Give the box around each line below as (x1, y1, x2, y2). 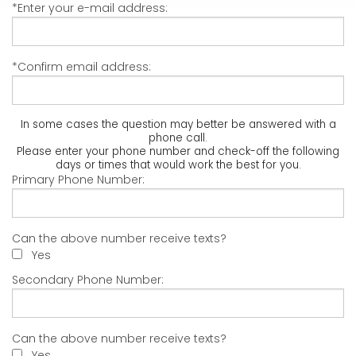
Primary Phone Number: (12, 172, 145, 188)
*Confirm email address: (12, 59, 151, 75)
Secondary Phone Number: (12, 272, 164, 288)
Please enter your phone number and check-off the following (17, 144, 339, 160)
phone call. (149, 130, 207, 146)
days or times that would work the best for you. (55, 157, 301, 173)
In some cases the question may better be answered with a (20, 117, 336, 133)
